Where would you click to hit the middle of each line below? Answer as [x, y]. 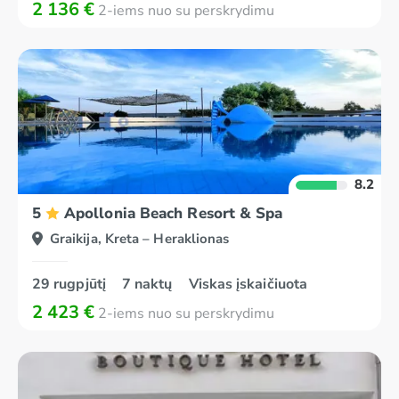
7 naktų [149, 284]
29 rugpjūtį [71, 284]
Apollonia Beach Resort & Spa [174, 213]
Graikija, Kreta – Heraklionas [140, 239]
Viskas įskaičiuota [248, 284]
